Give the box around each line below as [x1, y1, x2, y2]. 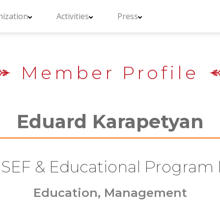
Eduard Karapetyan [16, 110, 204, 133]
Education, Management [33, 186, 187, 200]
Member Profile [21, 62, 199, 83]
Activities [56, 11, 89, 22]
